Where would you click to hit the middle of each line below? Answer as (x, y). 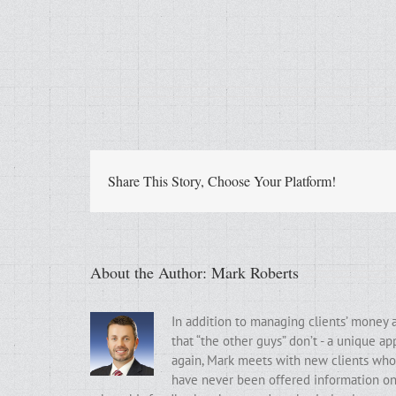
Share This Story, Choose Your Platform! (222, 181)
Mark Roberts (255, 272)
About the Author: (151, 272)
